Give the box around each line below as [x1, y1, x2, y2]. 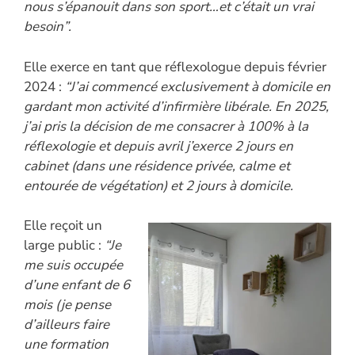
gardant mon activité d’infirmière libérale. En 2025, [24, 97, 329, 116]
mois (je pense [24, 296, 111, 315]
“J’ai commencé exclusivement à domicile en [65, 77, 330, 96]
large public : [24, 236, 101, 255]
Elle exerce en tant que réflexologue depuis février [24, 57, 326, 76]
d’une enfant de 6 [24, 276, 130, 295]
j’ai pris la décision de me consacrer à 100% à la [24, 116, 308, 136]
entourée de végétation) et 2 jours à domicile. [24, 176, 293, 195]
